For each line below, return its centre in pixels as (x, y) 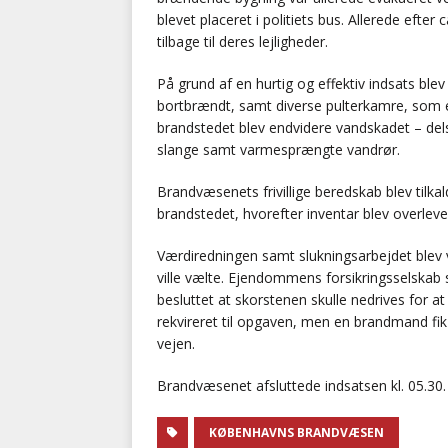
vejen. (176, 344)
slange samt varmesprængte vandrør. (278, 150)
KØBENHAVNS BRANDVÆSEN (296, 433)
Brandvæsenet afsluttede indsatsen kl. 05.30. (301, 386)
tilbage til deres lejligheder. (242, 42)
